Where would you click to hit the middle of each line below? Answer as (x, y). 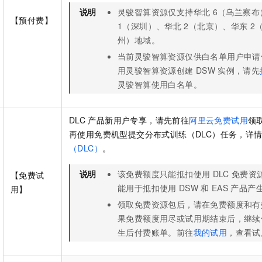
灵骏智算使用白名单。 (160, 85)
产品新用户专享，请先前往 (139, 120)
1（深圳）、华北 (150, 26)
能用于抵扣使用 (147, 188)
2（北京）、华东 (216, 26)
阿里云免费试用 (219, 120)
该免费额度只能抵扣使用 (164, 174)
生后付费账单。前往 (156, 232)
